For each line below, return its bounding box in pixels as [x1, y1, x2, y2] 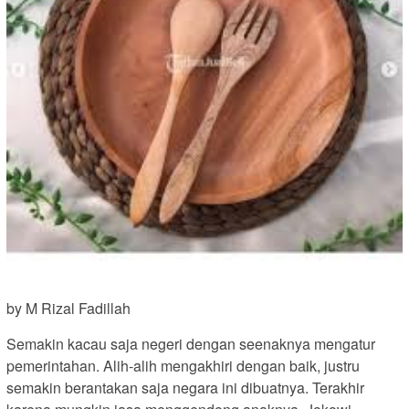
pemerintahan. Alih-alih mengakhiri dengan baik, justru [6, 355, 360, 377]
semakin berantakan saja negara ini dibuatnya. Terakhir [6, 377, 364, 399]
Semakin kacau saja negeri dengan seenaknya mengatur [6, 333, 375, 355]
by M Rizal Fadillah [6, 298, 131, 320]
